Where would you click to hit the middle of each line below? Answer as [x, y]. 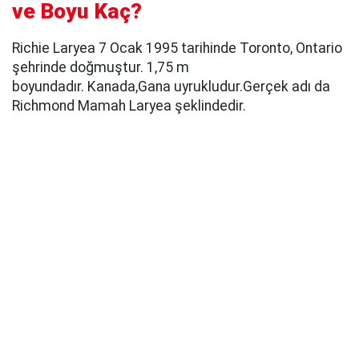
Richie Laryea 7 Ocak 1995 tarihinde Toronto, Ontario [177, 48]
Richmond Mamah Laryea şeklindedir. [129, 105]
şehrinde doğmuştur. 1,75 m [101, 67]
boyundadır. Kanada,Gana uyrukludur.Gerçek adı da [171, 86]
